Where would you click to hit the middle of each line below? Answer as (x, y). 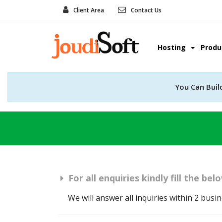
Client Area (89, 10)
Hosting (174, 47)
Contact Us (146, 10)
